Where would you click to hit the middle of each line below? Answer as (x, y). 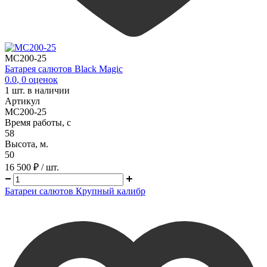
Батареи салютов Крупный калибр (75, 191)
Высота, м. (27, 144)
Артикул (22, 101)
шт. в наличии (40, 90)
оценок (42, 79)
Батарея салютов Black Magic (64, 69)
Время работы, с (38, 122)
